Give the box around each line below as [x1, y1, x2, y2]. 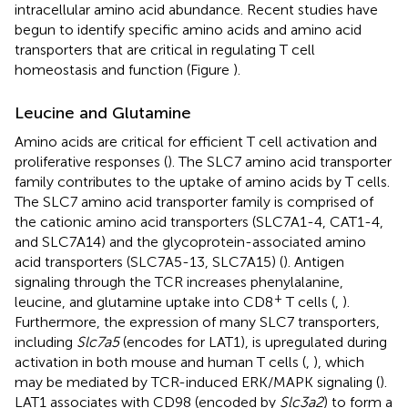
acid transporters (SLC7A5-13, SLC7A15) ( [15, 253, 283, 271]
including [15, 333, 76, 352]
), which [313, 353, 364, 372]
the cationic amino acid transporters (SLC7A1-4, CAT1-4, [15, 213, 383, 231]
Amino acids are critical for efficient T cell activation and [15, 133, 377, 151]
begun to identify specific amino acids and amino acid [15, 21, 362, 39]
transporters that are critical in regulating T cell [15, 41, 315, 59]
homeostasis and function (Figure [15, 61, 233, 79]
